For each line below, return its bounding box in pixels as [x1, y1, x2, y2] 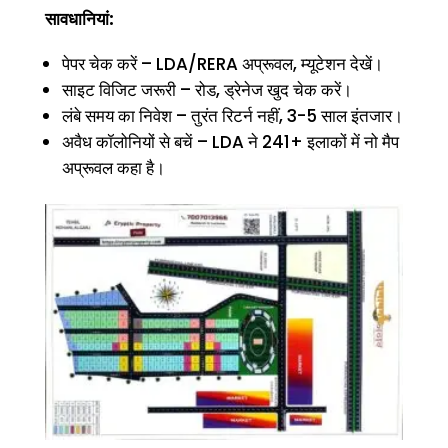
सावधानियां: [44, 6, 114, 31]
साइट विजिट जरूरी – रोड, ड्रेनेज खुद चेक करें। [61, 77, 352, 102]
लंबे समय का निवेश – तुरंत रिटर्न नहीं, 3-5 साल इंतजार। [61, 103, 403, 128]
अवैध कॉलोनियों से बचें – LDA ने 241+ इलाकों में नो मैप [61, 129, 399, 154]
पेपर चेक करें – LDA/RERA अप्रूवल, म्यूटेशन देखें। [61, 51, 383, 76]
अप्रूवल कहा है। [61, 155, 165, 180]
